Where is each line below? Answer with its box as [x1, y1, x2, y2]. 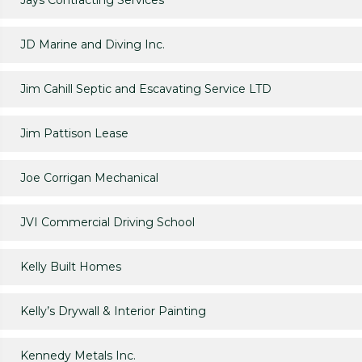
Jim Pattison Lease [20, 126, 128, 141]
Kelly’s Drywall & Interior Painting [20, 304, 206, 319]
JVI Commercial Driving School [20, 215, 195, 230]
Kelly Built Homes [20, 259, 121, 275]
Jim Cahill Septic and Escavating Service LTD [20, 82, 271, 97]
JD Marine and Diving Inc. [20, 37, 165, 53]
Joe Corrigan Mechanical [20, 170, 158, 186]
